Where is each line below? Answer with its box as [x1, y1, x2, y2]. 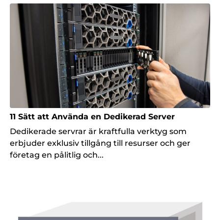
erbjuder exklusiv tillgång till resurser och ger [10, 138, 191, 148]
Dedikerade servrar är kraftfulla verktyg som [10, 127, 187, 137]
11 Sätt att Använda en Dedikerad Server [10, 112, 175, 122]
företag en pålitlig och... [10, 150, 104, 160]
